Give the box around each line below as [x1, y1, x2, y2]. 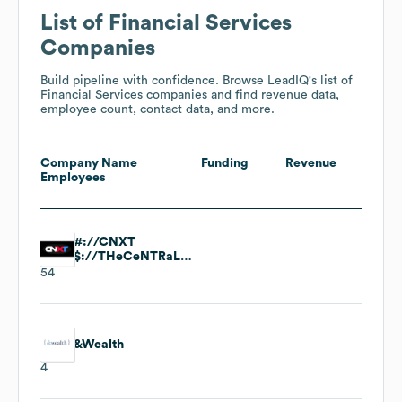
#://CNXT [74, 235, 135, 249]
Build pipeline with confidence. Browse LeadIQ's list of [40, 74, 353, 87]
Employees [40, 171, 106, 184]
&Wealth [74, 337, 124, 351]
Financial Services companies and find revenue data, [40, 89, 339, 101]
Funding [201, 157, 249, 170]
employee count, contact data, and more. [40, 103, 275, 116]
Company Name [40, 157, 137, 170]
